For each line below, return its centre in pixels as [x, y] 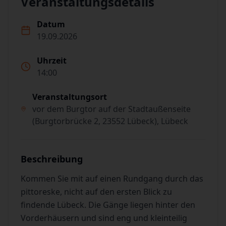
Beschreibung [52, 159]
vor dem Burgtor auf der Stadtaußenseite [111, 109]
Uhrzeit [52, 61]
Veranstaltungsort [69, 97]
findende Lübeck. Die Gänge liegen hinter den [108, 205]
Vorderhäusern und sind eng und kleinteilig [104, 218]
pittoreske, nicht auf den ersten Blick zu [96, 192]
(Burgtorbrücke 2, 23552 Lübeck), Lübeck [110, 121]
